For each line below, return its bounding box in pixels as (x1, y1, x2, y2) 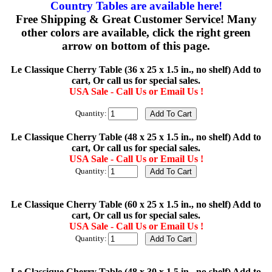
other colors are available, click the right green (21, 26, 251, 39)
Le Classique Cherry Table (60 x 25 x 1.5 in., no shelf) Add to (11, 199, 261, 210)
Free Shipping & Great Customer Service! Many (15, 13, 257, 26)
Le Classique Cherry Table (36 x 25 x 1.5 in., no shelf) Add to (11, 64, 261, 75)
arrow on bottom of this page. (62, 39, 210, 53)
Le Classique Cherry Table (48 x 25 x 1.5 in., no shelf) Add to (11, 132, 261, 143)
